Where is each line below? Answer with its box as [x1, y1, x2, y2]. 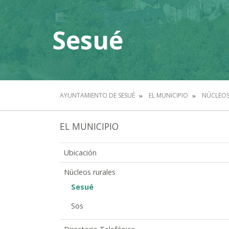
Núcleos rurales [64, 167, 116, 177]
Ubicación [64, 147, 97, 157]
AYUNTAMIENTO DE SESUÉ [60, 91, 135, 100]
